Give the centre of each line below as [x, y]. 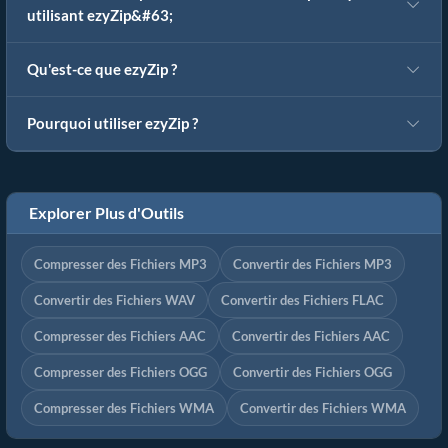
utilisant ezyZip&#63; [100, 16]
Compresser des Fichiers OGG [120, 372]
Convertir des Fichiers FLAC [302, 300]
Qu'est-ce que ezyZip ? [102, 70]
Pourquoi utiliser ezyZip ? [112, 124]
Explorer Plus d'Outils [103, 213]
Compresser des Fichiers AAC [120, 336]
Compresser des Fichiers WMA [124, 408]
